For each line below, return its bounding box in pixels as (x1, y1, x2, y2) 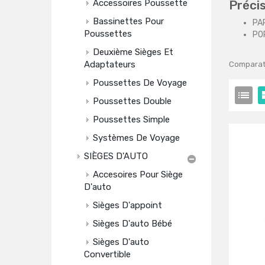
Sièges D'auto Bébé (93, 218, 172, 229)
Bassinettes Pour (93, 16, 164, 27)
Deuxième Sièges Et (93, 47, 173, 57)
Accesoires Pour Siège (93, 169, 183, 180)
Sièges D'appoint (93, 200, 162, 211)
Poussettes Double (93, 96, 172, 106)
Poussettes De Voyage (93, 77, 187, 88)
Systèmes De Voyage (93, 132, 180, 143)
